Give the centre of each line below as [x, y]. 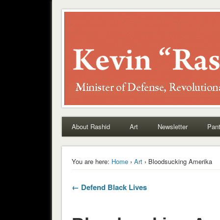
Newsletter [172, 127]
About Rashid [91, 127]
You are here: [90, 162]
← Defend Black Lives [109, 187]
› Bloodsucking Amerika [177, 162]
